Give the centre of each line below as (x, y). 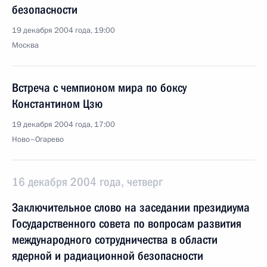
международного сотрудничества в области (115, 240)
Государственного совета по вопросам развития (127, 223)
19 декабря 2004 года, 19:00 (63, 30)
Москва (25, 45)
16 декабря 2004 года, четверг (87, 182)
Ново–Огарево (38, 139)
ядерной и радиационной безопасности (108, 256)
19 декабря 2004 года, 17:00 (63, 125)
